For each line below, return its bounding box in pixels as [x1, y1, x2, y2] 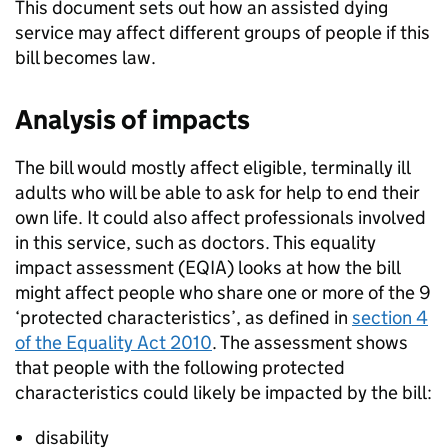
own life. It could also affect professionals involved [15, 206, 426, 229]
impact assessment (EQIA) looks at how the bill [15, 256, 400, 279]
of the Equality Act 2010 [15, 331, 212, 354]
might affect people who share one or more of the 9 [15, 281, 431, 304]
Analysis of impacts [15, 103, 250, 136]
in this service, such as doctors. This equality [15, 231, 376, 254]
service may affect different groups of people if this [15, 21, 430, 44]
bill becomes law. [15, 46, 156, 69]
